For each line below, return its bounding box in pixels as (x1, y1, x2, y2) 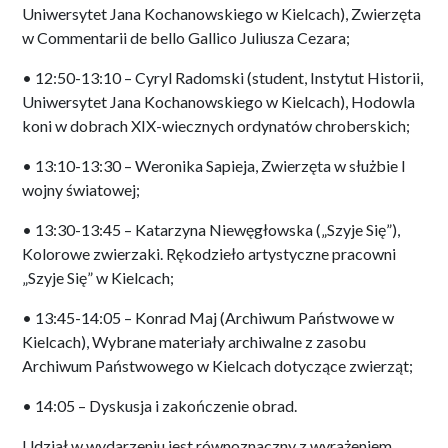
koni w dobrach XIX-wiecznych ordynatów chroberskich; (22, 115, 410, 135)
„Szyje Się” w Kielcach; (22, 267, 174, 287)
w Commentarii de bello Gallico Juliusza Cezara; (22, 27, 350, 47)
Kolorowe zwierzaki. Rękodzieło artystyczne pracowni (22, 243, 396, 263)
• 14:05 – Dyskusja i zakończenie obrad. (22, 395, 297, 415)
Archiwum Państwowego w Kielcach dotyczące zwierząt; (22, 355, 413, 375)
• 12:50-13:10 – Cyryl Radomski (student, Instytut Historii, (22, 67, 423, 87)
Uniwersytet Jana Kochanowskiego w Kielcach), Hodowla (22, 91, 415, 111)
